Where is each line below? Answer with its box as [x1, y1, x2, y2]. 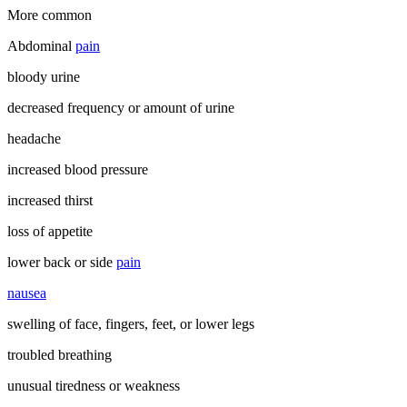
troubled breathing [7, 346, 112, 362]
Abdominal [7, 37, 75, 54]
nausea [7, 284, 46, 301]
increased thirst [7, 192, 93, 208]
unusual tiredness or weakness [7, 377, 180, 393]
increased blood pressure [7, 161, 148, 177]
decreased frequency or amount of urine [7, 99, 234, 115]
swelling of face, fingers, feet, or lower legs [7, 315, 254, 332]
